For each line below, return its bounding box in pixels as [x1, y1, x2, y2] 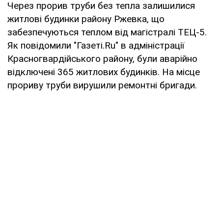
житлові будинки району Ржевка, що [7, 13, 165, 25]
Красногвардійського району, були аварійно [7, 53, 197, 64]
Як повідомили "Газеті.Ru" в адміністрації [7, 39, 184, 51]
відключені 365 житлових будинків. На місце [7, 66, 200, 78]
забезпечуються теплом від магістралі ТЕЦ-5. [7, 26, 207, 38]
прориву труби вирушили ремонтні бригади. [7, 79, 197, 91]
